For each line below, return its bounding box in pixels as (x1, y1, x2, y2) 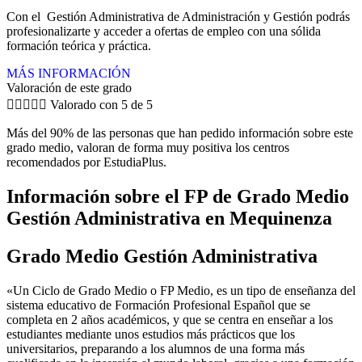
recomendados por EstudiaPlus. (6, 154, 166, 169)
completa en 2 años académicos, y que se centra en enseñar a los (6, 312, 333, 326)
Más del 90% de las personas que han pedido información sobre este (6, 125, 353, 140)
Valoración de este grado (6, 80, 132, 95)
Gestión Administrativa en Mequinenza (6, 207, 332, 229)
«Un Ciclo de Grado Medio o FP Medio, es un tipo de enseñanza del (6, 283, 356, 297)
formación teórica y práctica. (6, 38, 151, 53)
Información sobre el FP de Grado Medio (6, 185, 349, 207)
